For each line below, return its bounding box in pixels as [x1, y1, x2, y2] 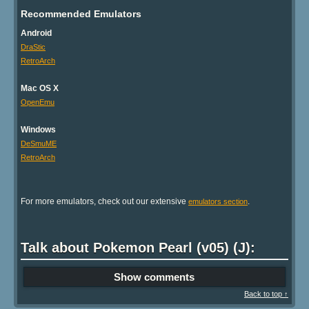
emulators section [188, 197, 248, 206]
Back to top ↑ [244, 290, 288, 299]
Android [21, 28, 52, 39]
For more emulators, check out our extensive [21, 197, 188, 207]
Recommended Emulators [21, 8, 141, 20]
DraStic [21, 43, 46, 52]
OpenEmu [21, 98, 54, 107]
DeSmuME [21, 139, 57, 148]
